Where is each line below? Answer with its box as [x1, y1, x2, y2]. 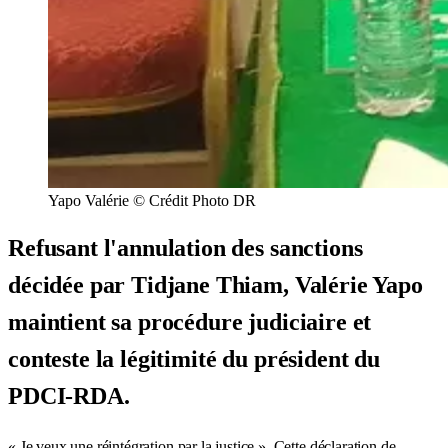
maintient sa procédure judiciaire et [8, 308, 372, 335]
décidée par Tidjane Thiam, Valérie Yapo [8, 271, 423, 298]
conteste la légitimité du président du [8, 345, 380, 372]
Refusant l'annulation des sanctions [8, 234, 363, 261]
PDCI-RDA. [8, 382, 130, 409]
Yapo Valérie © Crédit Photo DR [48, 191, 256, 209]
